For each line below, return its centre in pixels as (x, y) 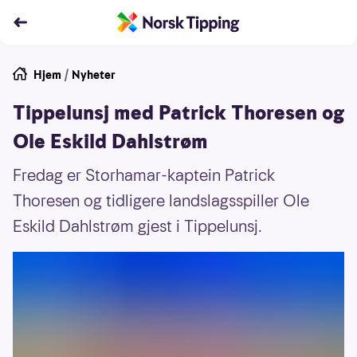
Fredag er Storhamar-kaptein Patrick (144, 175)
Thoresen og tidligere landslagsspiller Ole (161, 201)
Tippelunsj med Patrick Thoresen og (178, 113)
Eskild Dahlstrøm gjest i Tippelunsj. (137, 226)
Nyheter (94, 75)
